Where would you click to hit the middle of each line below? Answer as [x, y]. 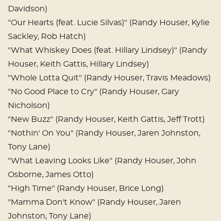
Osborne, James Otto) [51, 175]
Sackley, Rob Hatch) [47, 37]
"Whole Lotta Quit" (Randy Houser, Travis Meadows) [109, 78]
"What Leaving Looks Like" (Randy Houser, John [102, 161]
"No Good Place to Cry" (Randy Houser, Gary [93, 92]
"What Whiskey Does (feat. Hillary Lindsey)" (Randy [108, 51]
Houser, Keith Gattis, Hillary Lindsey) [78, 64]
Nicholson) [29, 106]
